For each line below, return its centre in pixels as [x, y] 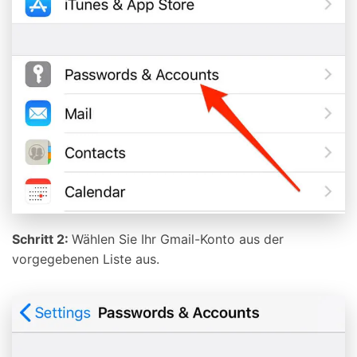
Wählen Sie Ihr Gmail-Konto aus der [178, 239]
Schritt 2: [42, 239]
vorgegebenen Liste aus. [86, 259]
